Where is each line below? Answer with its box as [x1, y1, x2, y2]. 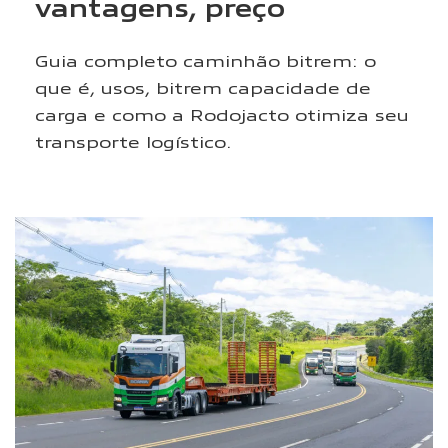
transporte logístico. [35, 130, 232, 151]
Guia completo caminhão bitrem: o [35, 49, 376, 70]
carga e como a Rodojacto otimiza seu [35, 103, 409, 124]
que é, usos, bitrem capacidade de [35, 76, 371, 97]
